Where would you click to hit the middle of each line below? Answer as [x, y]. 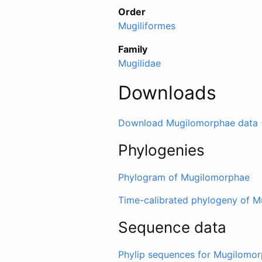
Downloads [167, 92]
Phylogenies [161, 150]
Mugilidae [139, 63]
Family [133, 49]
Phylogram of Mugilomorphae [184, 177]
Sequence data [172, 227]
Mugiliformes [147, 25]
